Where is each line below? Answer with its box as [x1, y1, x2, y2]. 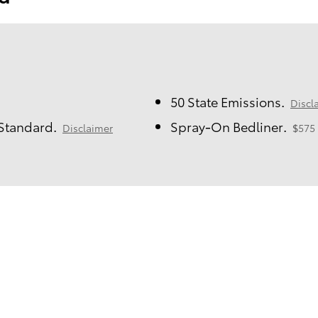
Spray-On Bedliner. [170, 116, 287, 135]
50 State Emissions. [170, 92, 285, 110]
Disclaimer [62, 120, 113, 135]
